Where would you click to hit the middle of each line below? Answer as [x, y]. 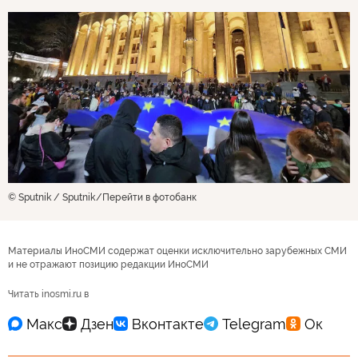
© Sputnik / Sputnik [52, 197]
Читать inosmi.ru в [48, 294]
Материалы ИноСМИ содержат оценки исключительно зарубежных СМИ [177, 251]
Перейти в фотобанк [149, 197]
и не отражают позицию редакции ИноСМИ [108, 265]
